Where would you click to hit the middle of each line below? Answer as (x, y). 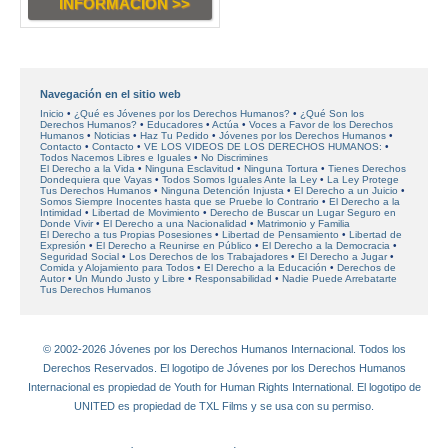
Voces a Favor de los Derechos (321, 124)
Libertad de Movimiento (146, 212)
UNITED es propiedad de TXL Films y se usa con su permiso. (224, 406)
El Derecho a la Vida (87, 168)
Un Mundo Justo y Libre (130, 278)
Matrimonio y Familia (303, 223)
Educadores (175, 124)
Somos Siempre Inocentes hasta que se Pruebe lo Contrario (179, 201)
